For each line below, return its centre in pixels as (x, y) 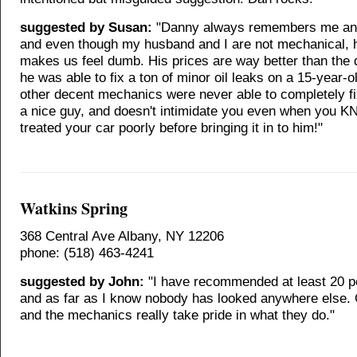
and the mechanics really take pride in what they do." (177, 315)
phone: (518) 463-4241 (87, 253)
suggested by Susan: (86, 27)
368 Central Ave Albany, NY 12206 (122, 236)
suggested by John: (82, 281)
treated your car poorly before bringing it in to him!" (171, 127)
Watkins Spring (74, 208)
